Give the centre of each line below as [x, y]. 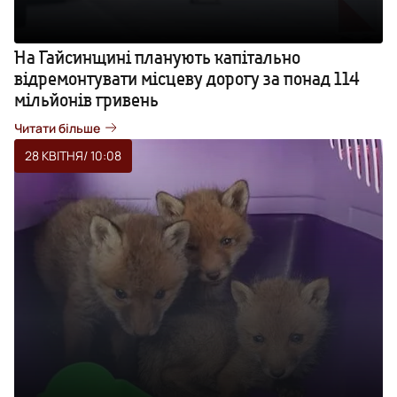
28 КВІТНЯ [54, 155]
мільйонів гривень [86, 99]
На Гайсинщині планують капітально [157, 57]
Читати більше [57, 128]
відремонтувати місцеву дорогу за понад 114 [187, 78]
